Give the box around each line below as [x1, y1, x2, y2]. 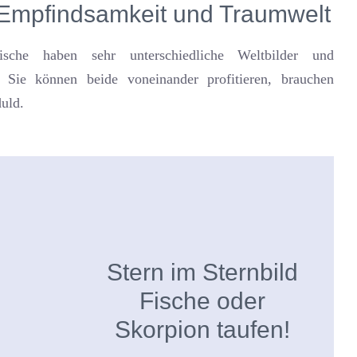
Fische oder [139, 288, 265, 314]
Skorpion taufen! [115, 316, 290, 343]
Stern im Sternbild [107, 259, 298, 285]
